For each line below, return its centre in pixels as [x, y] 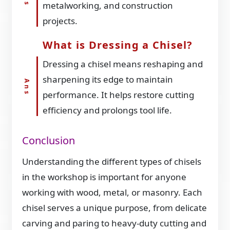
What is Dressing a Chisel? [118, 45]
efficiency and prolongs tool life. [108, 110]
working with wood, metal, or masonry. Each [112, 193]
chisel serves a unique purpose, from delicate [115, 208]
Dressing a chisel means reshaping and [123, 64]
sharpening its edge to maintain [108, 80]
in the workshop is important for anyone [104, 177]
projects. [60, 21]
